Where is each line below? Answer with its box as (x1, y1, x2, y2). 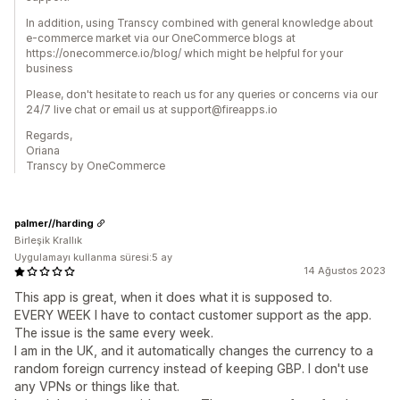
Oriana (26, 144, 60, 157)
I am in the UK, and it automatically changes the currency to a (14, 343, 373, 358)
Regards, (26, 129, 72, 142)
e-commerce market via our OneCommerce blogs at (26, 31, 296, 45)
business (26, 62, 73, 75)
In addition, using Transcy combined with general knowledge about (26, 16, 373, 29)
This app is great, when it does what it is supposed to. (14, 289, 332, 304)
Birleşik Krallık (14, 234, 82, 246)
